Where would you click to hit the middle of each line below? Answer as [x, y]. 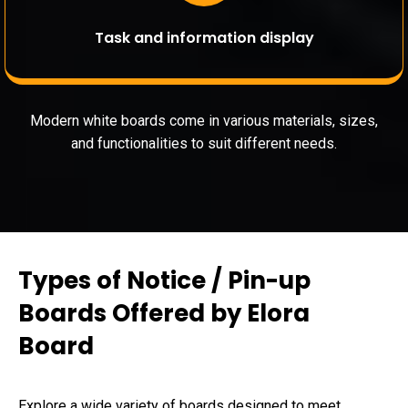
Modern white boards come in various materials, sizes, [204, 121]
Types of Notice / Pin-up [164, 281]
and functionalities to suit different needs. [204, 144]
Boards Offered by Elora [164, 314]
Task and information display [204, 37]
